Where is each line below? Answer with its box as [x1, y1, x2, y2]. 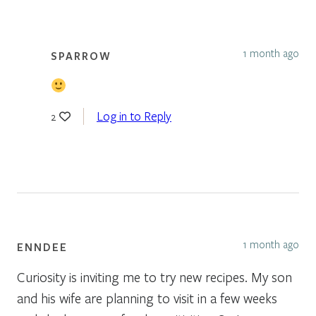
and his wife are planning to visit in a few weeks [17, 288, 277, 307]
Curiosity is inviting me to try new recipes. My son [17, 267, 292, 286]
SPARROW [51, 48, 111, 63]
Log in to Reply [97, 107, 171, 124]
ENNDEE [17, 239, 68, 254]
